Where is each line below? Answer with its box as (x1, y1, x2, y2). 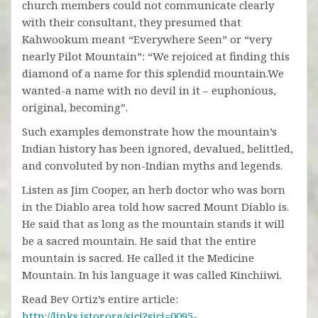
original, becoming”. (22, 100, 128, 115)
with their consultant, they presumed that (22, 15, 241, 30)
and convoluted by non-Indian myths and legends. (22, 158, 283, 173)
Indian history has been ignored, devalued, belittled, (22, 141, 293, 156)
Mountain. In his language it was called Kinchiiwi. (22, 268, 282, 283)
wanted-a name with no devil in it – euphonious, (22, 83, 276, 98)
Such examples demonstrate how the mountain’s (22, 124, 277, 139)
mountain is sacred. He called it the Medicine (22, 251, 254, 265)
